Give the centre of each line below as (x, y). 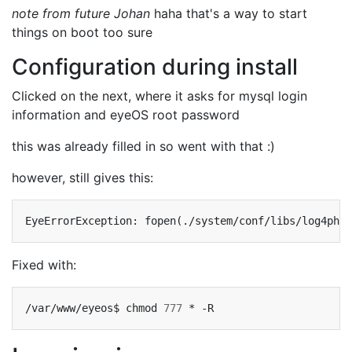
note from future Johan (81, 13)
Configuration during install (155, 67)
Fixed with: (44, 265)
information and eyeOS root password (126, 115)
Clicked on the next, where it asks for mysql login (159, 96)
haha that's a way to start (229, 13)
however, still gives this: (82, 178)
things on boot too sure (82, 32)
